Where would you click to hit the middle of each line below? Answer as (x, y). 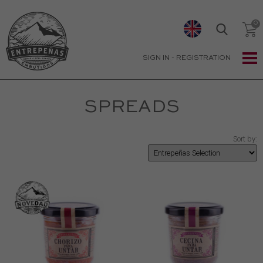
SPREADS (131, 107)
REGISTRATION (203, 58)
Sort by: (245, 139)
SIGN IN (156, 58)
